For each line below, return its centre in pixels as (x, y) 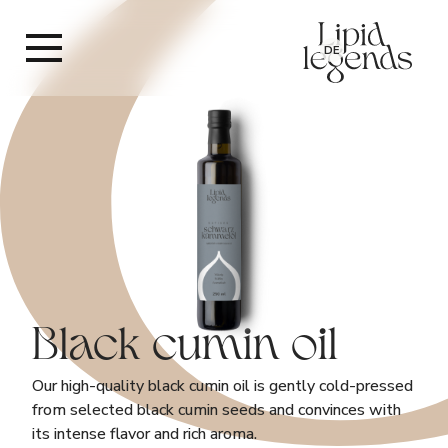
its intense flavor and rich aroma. (144, 434)
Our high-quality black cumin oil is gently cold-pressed (222, 386)
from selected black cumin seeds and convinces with (216, 410)
